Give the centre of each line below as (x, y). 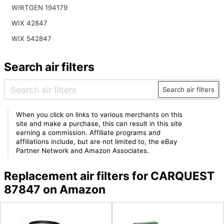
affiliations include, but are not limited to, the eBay (97, 142)
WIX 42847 (29, 23)
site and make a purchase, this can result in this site (99, 124)
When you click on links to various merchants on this (99, 115)
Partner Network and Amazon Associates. (83, 151)
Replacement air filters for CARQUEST (109, 176)
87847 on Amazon (54, 189)
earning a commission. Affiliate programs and (88, 133)
